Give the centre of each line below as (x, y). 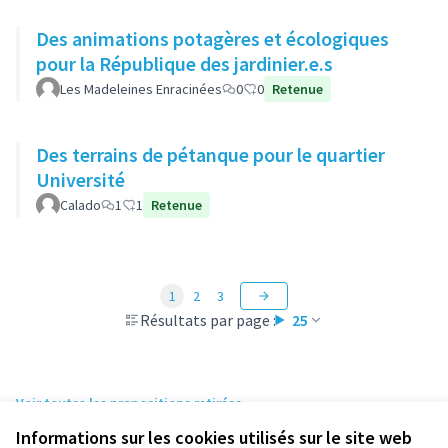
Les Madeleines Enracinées (141, 89)
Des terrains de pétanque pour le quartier (210, 154)
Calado (80, 205)
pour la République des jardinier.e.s (184, 63)
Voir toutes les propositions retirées (129, 403)
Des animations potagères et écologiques (212, 38)
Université (80, 179)
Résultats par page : (207, 320)
